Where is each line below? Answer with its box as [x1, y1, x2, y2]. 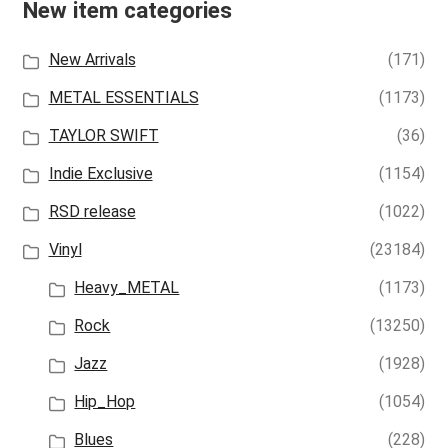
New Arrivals [48, 50, 136, 70]
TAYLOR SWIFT [48, 126, 159, 146]
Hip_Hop [74, 392, 136, 412]
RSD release [48, 202, 136, 222]
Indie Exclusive [48, 164, 153, 184]
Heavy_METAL [74, 278, 180, 298]
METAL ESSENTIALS [48, 88, 199, 108]
